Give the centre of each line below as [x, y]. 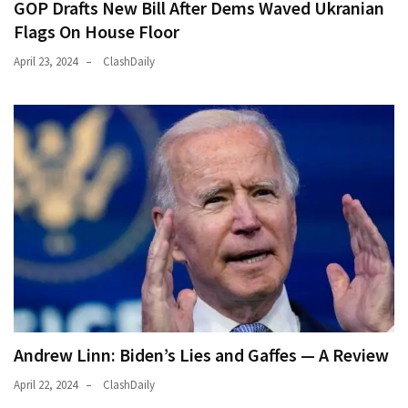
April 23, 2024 [46, 62]
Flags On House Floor [97, 32]
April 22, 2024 [46, 385]
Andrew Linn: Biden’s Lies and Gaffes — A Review [201, 355]
